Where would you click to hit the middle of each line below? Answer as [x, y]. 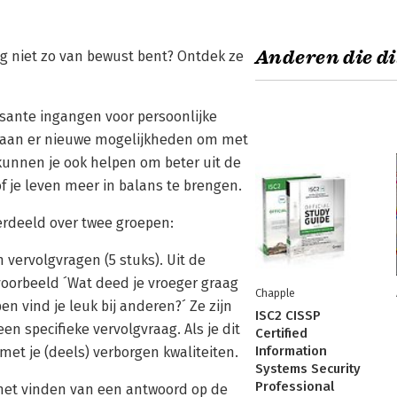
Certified [281, 333]
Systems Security [308, 369]
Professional [295, 386]
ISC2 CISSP [288, 315]
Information [291, 351]
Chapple [275, 293]
